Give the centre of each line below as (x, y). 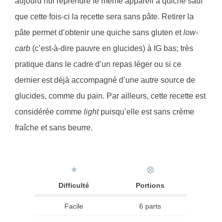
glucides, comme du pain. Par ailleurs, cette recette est (110, 96)
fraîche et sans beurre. (54, 128)
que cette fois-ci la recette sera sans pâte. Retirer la (104, 17)
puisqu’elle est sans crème (146, 112)
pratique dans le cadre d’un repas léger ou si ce (98, 64)
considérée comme (49, 112)
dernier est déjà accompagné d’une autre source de (105, 80)
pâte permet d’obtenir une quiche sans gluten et (99, 33)
